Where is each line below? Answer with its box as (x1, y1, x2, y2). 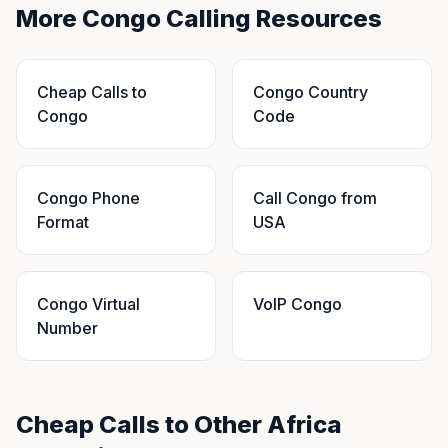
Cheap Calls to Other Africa (16, 410, 342, 439)
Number (37, 318, 98, 338)
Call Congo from (253, 188, 377, 208)
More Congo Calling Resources (16, 4, 382, 33)
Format (37, 212, 89, 232)
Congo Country (253, 82, 368, 102)
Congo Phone (37, 188, 140, 208)
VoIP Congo (253, 294, 342, 314)
